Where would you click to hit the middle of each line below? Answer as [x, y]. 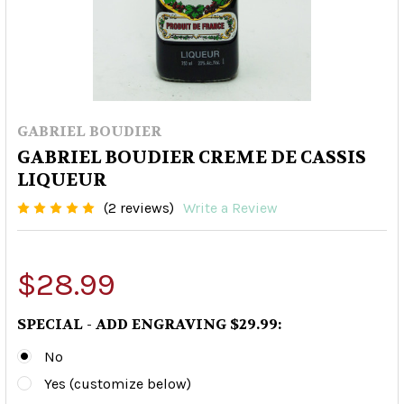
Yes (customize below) [118, 384]
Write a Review [230, 208]
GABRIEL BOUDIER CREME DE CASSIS [192, 157]
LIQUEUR [62, 180]
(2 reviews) [139, 208]
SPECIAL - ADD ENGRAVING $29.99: [149, 325]
